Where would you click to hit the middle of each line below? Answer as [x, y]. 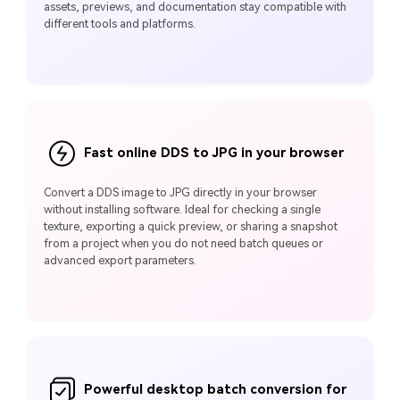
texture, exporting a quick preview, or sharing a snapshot [191, 226]
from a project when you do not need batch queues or [184, 243]
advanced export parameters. [121, 260]
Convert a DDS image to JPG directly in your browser [181, 192]
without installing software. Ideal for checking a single [183, 209]
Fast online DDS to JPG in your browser [212, 153]
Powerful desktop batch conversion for [214, 389]
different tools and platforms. [120, 23]
